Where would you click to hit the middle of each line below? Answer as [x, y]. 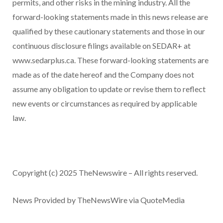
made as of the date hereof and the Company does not [103, 74]
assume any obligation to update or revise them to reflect [109, 89]
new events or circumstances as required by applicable [105, 103]
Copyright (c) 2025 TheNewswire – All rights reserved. [105, 172]
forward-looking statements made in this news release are [110, 16]
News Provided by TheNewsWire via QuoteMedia [99, 200]
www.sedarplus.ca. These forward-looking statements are [111, 60]
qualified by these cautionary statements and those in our [109, 31]
